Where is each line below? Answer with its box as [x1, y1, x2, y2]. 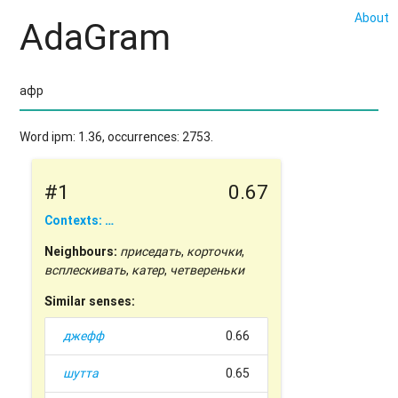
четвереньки [170, 262, 245, 279]
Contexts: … [44, 212, 115, 229]
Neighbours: [44, 243, 118, 260]
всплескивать [44, 262, 127, 279]
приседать [120, 243, 182, 260]
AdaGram [20, 15, 171, 60]
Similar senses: [44, 293, 136, 310]
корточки [187, 243, 243, 260]
